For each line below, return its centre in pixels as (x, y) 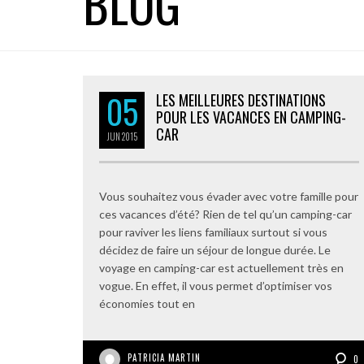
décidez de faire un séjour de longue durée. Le (215, 250)
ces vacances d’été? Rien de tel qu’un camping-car (225, 214)
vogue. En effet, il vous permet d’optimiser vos (216, 286)
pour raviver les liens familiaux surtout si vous (213, 232)
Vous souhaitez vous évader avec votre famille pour (229, 196)
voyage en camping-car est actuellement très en (221, 268)
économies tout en (147, 303)
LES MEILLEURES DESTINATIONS (241, 100)
